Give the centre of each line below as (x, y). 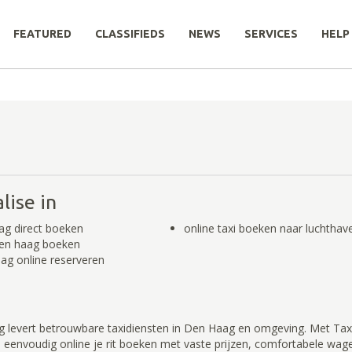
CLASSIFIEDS (130, 34)
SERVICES (271, 34)
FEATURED (42, 34)
